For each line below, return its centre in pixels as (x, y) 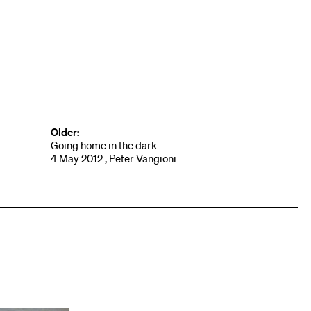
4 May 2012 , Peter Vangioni (114, 159)
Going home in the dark (104, 145)
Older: (65, 132)
